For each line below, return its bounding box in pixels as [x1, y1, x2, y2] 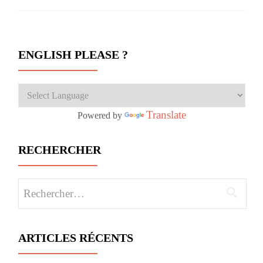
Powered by [77, 110, 124, 121]
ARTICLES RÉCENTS [18, 231, 133, 245]
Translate [146, 109, 186, 122]
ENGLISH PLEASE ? [18, 48, 128, 62]
